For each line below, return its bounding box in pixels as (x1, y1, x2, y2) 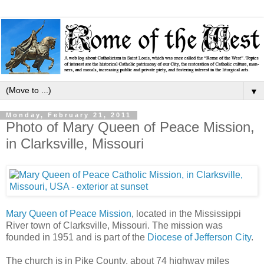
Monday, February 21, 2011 (6, 111, 131, 119)
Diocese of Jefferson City (147, 232, 251, 243)
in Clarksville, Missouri (6, 135, 144, 151)
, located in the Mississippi (131, 209, 241, 219)
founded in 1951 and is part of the (6, 232, 147, 243)
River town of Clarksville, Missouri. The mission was (6, 220, 223, 231)
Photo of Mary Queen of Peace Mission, (6, 118, 255, 135)
